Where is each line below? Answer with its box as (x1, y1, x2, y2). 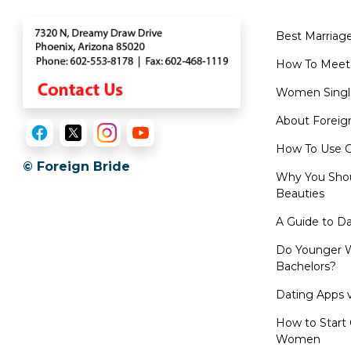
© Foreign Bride (23, 158, 130, 174)
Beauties (276, 186, 324, 201)
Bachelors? (276, 259, 336, 273)
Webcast (27, 48, 81, 63)
